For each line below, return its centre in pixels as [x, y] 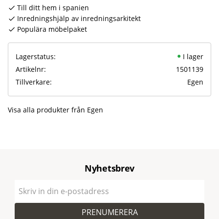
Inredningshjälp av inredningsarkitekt [79, 18]
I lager [193, 56]
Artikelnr [30, 69]
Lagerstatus [35, 56]
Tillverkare [33, 82]
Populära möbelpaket [52, 29]
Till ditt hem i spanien [53, 7]
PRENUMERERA [109, 212]
